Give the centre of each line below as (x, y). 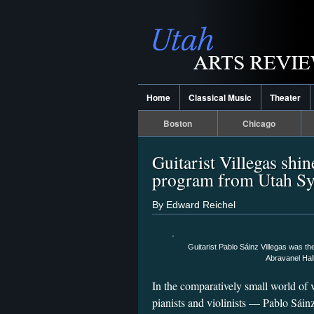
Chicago (259, 123)
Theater (286, 97)
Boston (177, 123)
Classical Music (220, 97)
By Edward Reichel (194, 204)
